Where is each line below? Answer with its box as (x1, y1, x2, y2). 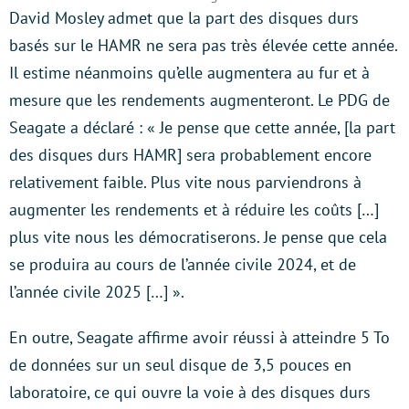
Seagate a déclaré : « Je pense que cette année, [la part (9, 117, 395, 138)
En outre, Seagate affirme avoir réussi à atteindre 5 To (9, 327, 390, 348)
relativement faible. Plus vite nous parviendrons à (9, 172, 362, 193)
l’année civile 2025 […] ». (9, 281, 184, 302)
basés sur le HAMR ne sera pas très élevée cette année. (9, 35, 397, 56)
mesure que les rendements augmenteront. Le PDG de (9, 89, 390, 110)
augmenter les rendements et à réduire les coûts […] (9, 199, 379, 220)
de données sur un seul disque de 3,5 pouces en (9, 354, 351, 375)
